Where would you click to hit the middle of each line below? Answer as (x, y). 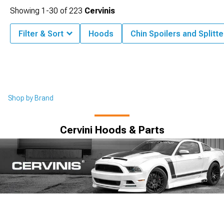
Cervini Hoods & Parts (112, 130)
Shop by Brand (31, 98)
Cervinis (100, 11)
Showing (26, 11)
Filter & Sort (41, 34)
